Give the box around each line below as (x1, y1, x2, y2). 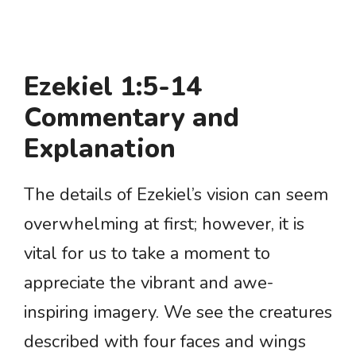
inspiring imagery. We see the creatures (24, 300, 332, 325)
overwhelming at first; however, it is (24, 212, 304, 237)
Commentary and (24, 100, 239, 137)
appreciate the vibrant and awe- (24, 271, 273, 296)
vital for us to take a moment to (24, 242, 270, 266)
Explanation (24, 131, 176, 168)
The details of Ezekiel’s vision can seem (24, 183, 328, 207)
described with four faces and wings (24, 330, 306, 354)
